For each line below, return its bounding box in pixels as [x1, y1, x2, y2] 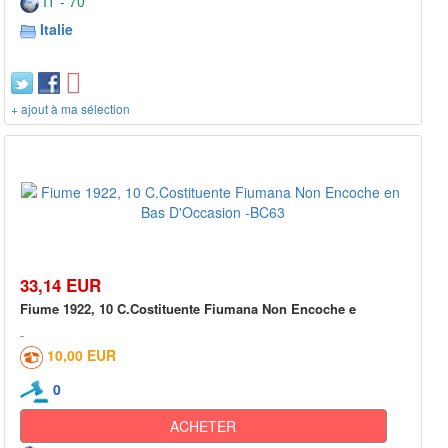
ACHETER [170, 415, 237, 436]
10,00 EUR [47, 344, 116, 365]
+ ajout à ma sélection [11, 99, 130, 117]
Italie [40, 18, 73, 39]
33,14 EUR [20, 272, 101, 297]
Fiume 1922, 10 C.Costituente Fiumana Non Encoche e [20, 298, 356, 318]
